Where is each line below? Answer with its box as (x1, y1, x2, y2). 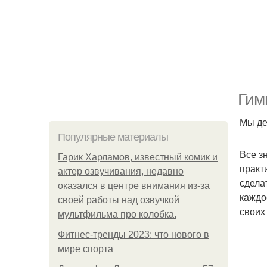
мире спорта (58, 244, 113, 254)
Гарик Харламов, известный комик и (58, 152, 218, 162)
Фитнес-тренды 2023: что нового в (58, 229, 209, 240)
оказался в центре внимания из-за (58, 181, 210, 191)
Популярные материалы (58, 131, 168, 143)
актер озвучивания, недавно (58, 166, 184, 176)
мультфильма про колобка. (58, 209, 176, 219)
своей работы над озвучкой (58, 195, 179, 205)
